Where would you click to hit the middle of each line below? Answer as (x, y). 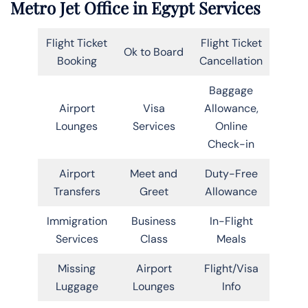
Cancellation (231, 60)
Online (231, 126)
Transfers (77, 191)
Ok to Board (154, 52)
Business (154, 221)
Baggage (231, 90)
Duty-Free (231, 173)
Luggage (77, 286)
